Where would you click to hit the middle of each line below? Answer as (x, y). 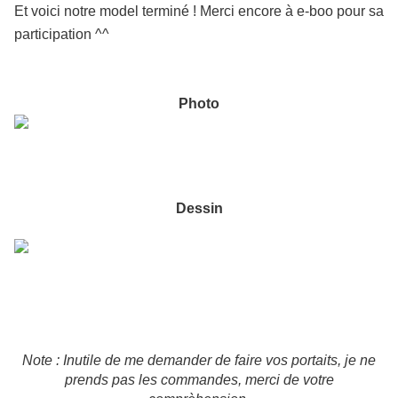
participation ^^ (62, 35)
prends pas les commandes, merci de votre (199, 380)
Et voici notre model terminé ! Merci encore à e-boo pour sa (199, 12)
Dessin (199, 209)
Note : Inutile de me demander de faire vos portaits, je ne (199, 361)
